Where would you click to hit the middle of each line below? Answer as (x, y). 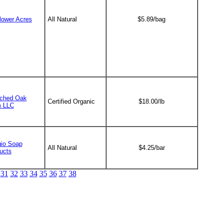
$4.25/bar (152, 148)
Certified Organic (71, 101)
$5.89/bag (152, 19)
